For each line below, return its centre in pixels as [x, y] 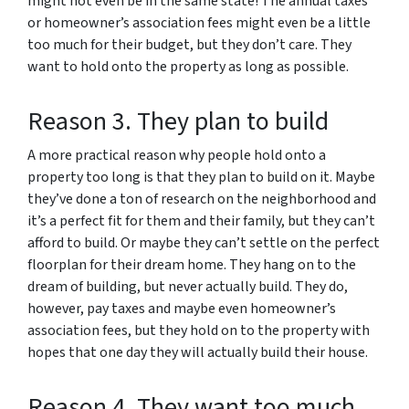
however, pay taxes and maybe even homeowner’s [182, 309]
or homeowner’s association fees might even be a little [199, 23]
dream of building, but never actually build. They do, [188, 287]
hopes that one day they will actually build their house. [198, 353]
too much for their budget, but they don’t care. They [189, 45]
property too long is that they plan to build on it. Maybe [201, 178]
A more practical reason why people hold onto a [177, 156]
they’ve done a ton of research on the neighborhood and [202, 199]
